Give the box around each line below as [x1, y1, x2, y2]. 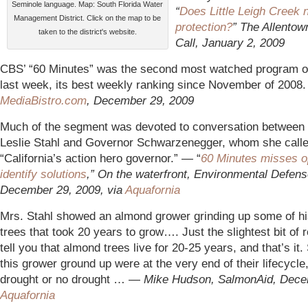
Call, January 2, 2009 [175, 36, 285, 49]
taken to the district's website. [38, 27, 137, 36]
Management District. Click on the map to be [14, 14, 162, 22]
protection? [175, 20, 232, 34]
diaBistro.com [16, 93, 87, 107]
